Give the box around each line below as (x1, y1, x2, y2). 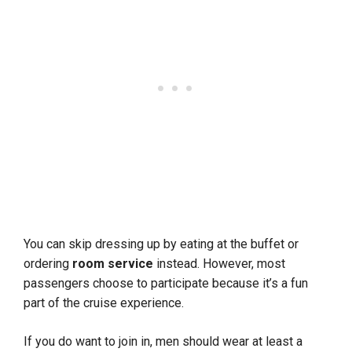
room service (72, 255, 153, 271)
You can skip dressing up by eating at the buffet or (24, 236, 299, 251)
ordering (24, 255, 72, 271)
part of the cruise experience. (24, 295, 190, 310)
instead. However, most (153, 255, 285, 271)
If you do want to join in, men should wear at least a (24, 333, 302, 349)
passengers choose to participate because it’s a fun (24, 275, 308, 291)
